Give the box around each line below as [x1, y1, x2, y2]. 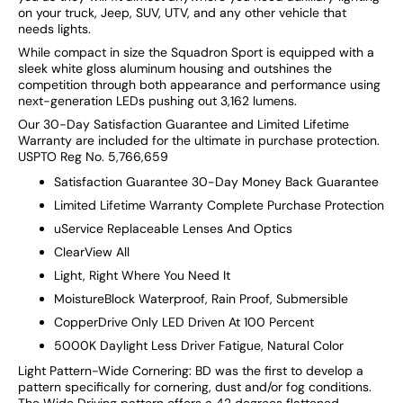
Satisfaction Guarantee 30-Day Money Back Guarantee [54, 173, 379, 190]
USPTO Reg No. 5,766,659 [18, 148, 168, 165]
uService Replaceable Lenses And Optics [54, 219, 292, 237]
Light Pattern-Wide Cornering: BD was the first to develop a [18, 362, 363, 379]
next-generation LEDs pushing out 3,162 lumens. [18, 92, 297, 109]
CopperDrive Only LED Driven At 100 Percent [54, 313, 314, 330]
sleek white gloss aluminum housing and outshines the [18, 59, 332, 76]
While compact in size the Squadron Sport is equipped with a [18, 43, 374, 60]
